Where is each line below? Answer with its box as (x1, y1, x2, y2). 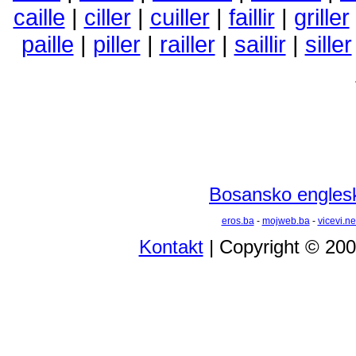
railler (159, 31, 215, 57)
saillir (234, 31, 286, 57)
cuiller (149, 4, 210, 30)
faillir (228, 4, 275, 30)
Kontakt (138, 236, 203, 257)
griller (293, 4, 350, 30)
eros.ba (221, 215, 254, 226)
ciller (83, 4, 131, 30)
